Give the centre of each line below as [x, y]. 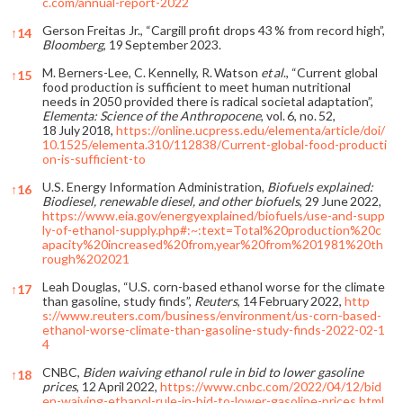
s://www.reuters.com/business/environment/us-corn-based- [212, 315]
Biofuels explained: [320, 186]
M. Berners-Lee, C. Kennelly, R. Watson [152, 72]
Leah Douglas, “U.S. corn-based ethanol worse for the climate [214, 286]
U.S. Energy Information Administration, [155, 186]
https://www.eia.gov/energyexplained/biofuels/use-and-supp [214, 215]
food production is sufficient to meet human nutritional [197, 86]
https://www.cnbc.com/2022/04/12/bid [271, 386]
